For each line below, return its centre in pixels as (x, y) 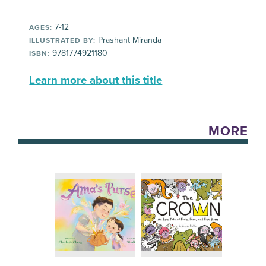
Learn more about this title (96, 80)
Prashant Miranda (129, 40)
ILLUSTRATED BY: (63, 41)
